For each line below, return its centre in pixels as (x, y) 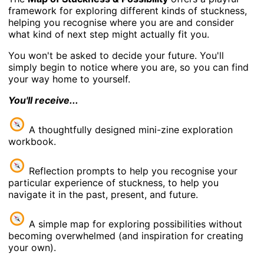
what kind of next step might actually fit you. (109, 34)
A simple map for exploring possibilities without (134, 224)
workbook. (32, 141)
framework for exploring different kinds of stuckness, (128, 10)
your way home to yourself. (70, 79)
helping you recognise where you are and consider (121, 22)
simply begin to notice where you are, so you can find (129, 67)
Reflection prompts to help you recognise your (132, 171)
